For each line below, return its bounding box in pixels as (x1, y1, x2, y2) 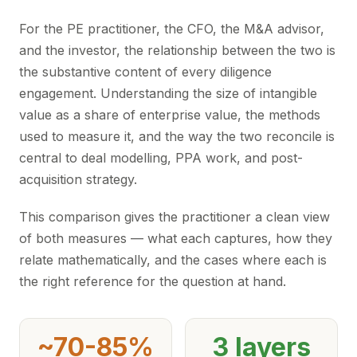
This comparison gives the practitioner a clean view (19, 209, 330, 225)
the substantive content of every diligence (19, 64, 272, 80)
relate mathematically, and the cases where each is (19, 252, 327, 268)
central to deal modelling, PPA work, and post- (19, 150, 303, 166)
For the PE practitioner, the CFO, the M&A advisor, (19, 21, 324, 37)
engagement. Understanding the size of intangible (19, 85, 317, 101)
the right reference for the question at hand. (19, 273, 286, 289)
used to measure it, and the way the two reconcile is (19, 128, 335, 144)
